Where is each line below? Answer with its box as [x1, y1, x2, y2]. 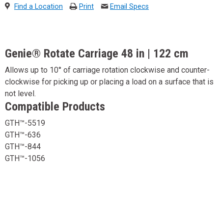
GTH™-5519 [5, 118, 45, 128]
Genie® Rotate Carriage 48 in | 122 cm [5, 47, 189, 60]
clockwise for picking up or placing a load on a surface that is [5, 77, 214, 86]
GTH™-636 [5, 130, 41, 139]
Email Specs [110, 2, 149, 11]
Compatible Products [5, 100, 105, 113]
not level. [5, 89, 36, 98]
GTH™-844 [5, 142, 41, 151]
